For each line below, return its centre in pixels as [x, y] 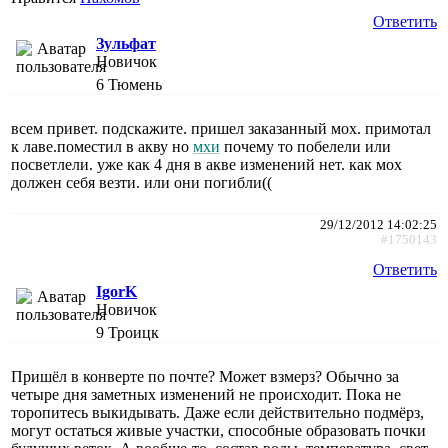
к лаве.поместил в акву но [102, 146]
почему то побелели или [305, 146]
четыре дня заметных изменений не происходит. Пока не [206, 394]
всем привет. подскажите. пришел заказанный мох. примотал [221, 128]
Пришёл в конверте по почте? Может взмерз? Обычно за [205, 376]
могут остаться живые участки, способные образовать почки [218, 430]
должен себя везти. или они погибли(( [141, 182]
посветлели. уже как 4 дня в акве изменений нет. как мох [206, 164]
